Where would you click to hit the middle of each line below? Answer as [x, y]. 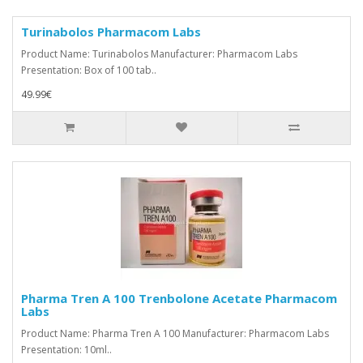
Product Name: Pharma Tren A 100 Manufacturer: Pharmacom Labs [175, 333]
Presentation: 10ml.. [66, 349]
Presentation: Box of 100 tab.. [89, 70]
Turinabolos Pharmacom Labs [111, 31]
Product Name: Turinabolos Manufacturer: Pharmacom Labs [159, 53]
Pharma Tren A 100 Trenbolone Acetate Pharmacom [179, 298]
